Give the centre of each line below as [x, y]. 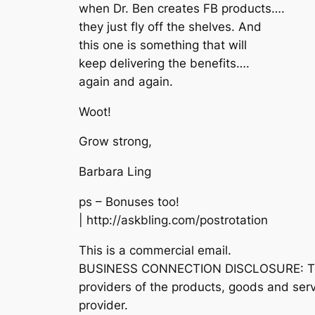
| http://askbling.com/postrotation [173, 220]
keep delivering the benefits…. [164, 63]
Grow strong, [115, 142]
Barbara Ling [115, 172]
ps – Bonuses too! [129, 201]
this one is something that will [163, 45]
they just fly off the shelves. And [170, 26]
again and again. [126, 81]
